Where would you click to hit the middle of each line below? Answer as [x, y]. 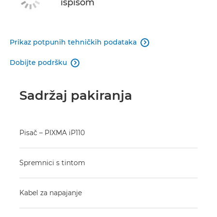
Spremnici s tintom [52, 163]
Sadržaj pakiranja [76, 95]
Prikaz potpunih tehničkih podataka [73, 42]
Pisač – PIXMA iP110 [52, 132]
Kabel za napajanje [51, 193]
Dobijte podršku [38, 62]
